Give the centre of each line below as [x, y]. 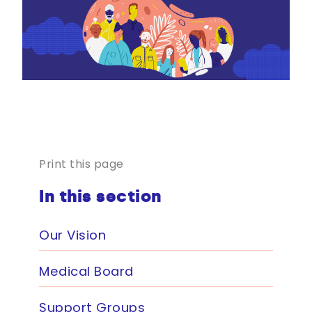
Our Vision [72, 235]
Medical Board [86, 272]
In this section [100, 196]
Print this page [81, 164]
